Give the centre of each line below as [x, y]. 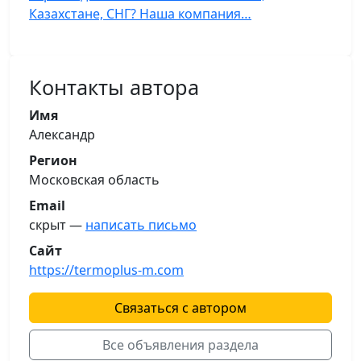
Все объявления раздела [180, 345]
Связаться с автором [180, 308]
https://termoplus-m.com [106, 270]
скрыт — [57, 225]
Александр [62, 135]
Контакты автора [114, 87]
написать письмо [141, 225]
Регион [53, 161]
